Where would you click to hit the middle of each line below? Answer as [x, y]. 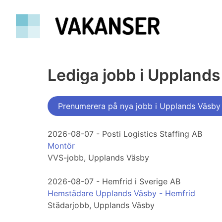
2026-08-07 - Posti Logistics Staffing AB [125, 134]
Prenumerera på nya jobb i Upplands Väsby [139, 106]
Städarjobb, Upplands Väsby [101, 205]
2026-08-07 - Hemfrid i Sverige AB [114, 182]
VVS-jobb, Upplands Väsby [98, 158]
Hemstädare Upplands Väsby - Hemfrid [121, 194]
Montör [61, 146]
